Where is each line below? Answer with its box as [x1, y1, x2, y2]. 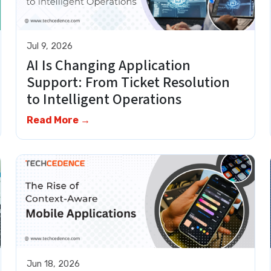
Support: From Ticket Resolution [27, 72, 230, 94]
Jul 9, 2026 [27, 41, 73, 51]
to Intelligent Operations [27, 89, 194, 111]
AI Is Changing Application [27, 55, 191, 77]
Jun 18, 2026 [27, 258, 80, 269]
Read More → [27, 114, 91, 126]
